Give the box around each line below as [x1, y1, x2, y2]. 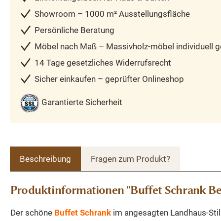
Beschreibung [20, 153, 71, 164]
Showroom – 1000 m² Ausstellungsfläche [35, 8, 190, 19]
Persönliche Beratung [35, 25, 114, 35]
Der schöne [10, 207, 54, 218]
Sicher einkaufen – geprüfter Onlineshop [35, 74, 184, 84]
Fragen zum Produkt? [91, 153, 170, 164]
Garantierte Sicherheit [41, 97, 122, 108]
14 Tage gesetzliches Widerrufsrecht [35, 57, 171, 68]
